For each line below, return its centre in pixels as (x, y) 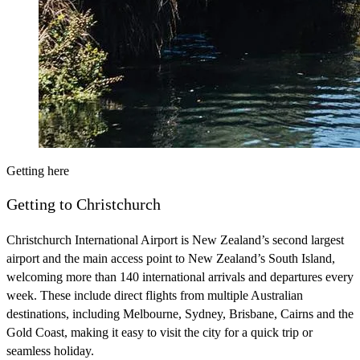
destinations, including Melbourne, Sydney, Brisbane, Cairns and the (180, 314)
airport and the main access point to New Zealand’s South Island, (171, 259)
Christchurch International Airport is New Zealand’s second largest (175, 240)
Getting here (38, 171)
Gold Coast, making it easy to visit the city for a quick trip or (160, 333)
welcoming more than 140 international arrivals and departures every (180, 277)
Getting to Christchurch (84, 205)
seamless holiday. (50, 351)
